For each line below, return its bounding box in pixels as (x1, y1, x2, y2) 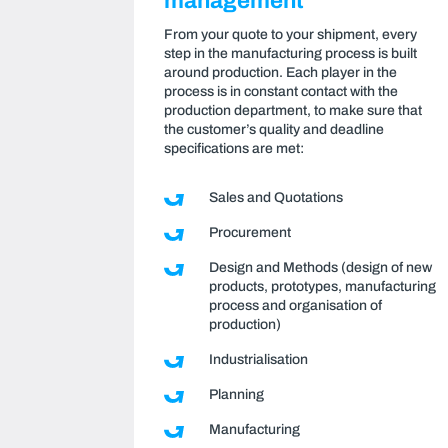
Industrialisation (209, 351, 309, 367)
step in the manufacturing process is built (164, 45, 418, 61)
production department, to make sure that (164, 102, 423, 118)
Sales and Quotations (209, 189, 344, 205)
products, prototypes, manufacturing (209, 278, 437, 294)
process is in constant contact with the (164, 83, 399, 99)
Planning (209, 386, 265, 402)
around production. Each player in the (164, 64, 398, 80)
